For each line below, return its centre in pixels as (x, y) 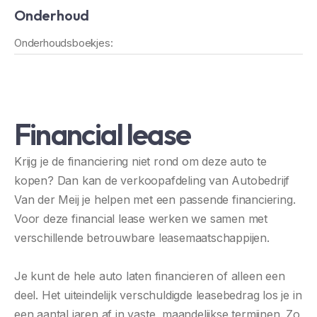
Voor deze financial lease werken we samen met (141, 218)
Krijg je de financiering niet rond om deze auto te (140, 161)
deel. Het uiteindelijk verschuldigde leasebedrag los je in (158, 295)
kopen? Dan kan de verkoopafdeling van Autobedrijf (152, 180)
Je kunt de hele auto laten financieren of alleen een (150, 276)
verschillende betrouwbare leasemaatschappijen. (142, 237)
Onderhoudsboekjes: (64, 42)
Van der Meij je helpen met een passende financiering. (155, 199)
